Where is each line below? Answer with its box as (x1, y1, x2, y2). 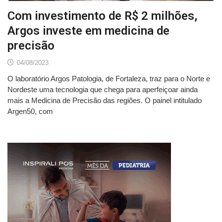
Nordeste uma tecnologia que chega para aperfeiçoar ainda (7, 85, 198, 94)
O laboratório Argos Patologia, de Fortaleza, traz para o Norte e (7, 74, 210, 83)
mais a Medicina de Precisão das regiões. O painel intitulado (7, 96, 202, 105)
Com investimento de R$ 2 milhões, (7, 9, 197, 23)
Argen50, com (7, 107, 53, 116)
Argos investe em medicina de (7, 24, 169, 38)
